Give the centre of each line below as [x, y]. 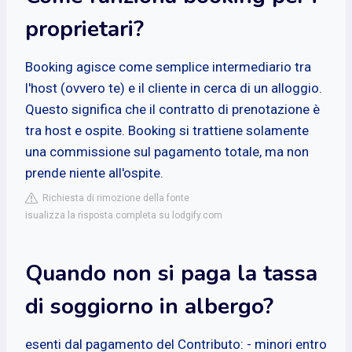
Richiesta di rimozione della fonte [114, 198]
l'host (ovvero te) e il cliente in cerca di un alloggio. [174, 88]
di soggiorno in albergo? [149, 306]
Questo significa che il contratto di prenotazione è [172, 109]
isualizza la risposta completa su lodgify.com [124, 215]
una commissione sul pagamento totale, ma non [167, 151]
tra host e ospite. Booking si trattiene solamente [167, 130]
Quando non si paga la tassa [171, 273]
